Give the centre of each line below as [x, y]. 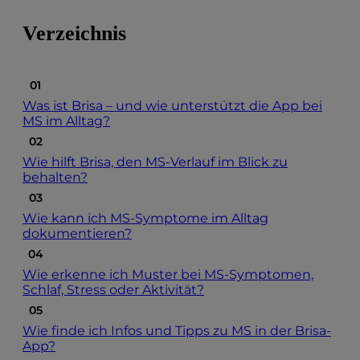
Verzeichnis [74, 34]
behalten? [55, 178]
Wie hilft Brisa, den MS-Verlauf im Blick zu [155, 162]
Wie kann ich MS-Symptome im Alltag [145, 219]
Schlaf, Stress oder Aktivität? [113, 290]
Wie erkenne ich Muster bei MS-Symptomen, [168, 275]
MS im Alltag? [66, 121]
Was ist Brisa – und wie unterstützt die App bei [172, 106]
